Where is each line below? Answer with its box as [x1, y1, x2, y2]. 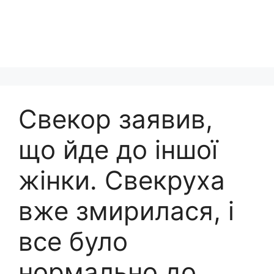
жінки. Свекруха [18, 165, 225, 196]
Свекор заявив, [18, 103, 213, 135]
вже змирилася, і [18, 195, 234, 226]
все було [18, 226, 128, 257]
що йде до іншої [18, 134, 218, 165]
